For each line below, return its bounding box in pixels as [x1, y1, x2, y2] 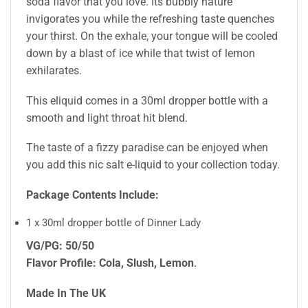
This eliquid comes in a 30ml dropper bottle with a [26, 93, 269, 107]
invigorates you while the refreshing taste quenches [26, 12, 275, 26]
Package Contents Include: [26, 188, 159, 201]
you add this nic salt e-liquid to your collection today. [26, 158, 280, 172]
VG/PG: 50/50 [26, 239, 95, 253]
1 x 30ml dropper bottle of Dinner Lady [26, 217, 201, 230]
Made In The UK [26, 286, 107, 300]
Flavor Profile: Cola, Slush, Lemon [26, 256, 195, 270]
